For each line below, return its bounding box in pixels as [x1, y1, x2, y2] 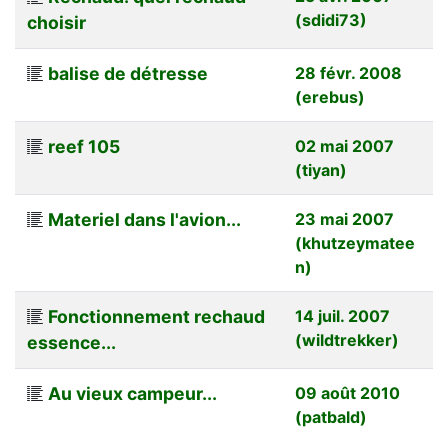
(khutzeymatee [295, 232, 415, 253]
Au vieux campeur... [48, 382, 217, 404]
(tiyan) [295, 159, 347, 180]
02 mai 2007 [295, 135, 394, 156]
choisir [27, 11, 86, 33]
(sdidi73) [295, 9, 367, 30]
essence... [27, 331, 116, 353]
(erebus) [295, 86, 365, 107]
